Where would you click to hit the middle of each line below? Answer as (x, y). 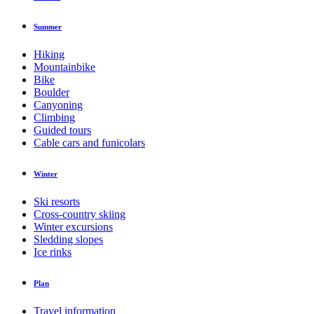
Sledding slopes (68, 240)
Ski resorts (57, 202)
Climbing (54, 118)
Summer (48, 27)
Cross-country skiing (80, 214)
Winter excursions (73, 227)
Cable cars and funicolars (89, 143)
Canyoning (58, 105)
